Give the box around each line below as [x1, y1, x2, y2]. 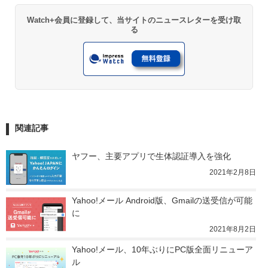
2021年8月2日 [209, 224, 256, 233]
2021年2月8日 [209, 167, 256, 176]
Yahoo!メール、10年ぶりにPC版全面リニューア [72, 244, 253, 254]
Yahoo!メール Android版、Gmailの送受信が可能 [72, 195, 252, 205]
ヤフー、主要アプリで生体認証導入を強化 [72, 151, 231, 161]
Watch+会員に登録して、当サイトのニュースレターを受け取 [27, 15, 241, 25]
